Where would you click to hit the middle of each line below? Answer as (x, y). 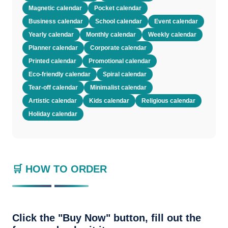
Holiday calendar (53, 114)
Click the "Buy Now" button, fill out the (107, 218)
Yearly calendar (51, 35)
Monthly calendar (111, 35)
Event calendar (176, 21)
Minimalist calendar (118, 88)
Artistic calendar (53, 101)
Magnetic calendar (55, 8)
